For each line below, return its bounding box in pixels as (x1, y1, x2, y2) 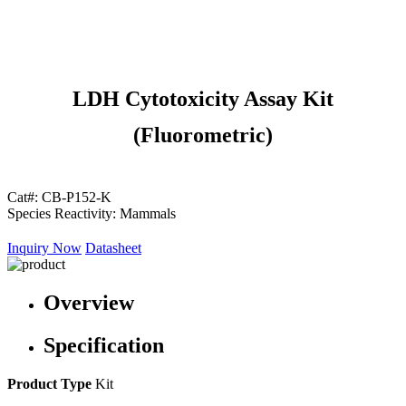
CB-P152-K (42, 189, 111, 205)
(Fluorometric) (133, 123, 273, 147)
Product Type (7, 375, 95, 391)
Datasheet (85, 240, 141, 256)
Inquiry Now (7, 240, 82, 256)
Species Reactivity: (7, 206, 116, 221)
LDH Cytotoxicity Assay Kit (72, 87, 333, 111)
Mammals (120, 206, 176, 221)
